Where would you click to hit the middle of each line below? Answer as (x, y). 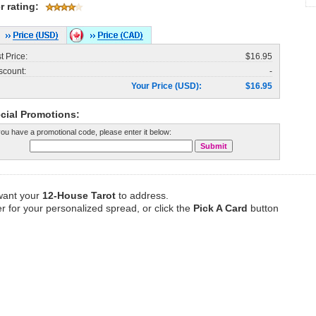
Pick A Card (220, 208)
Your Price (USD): (166, 86)
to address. (142, 195)
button (263, 208)
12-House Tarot (79, 195)
